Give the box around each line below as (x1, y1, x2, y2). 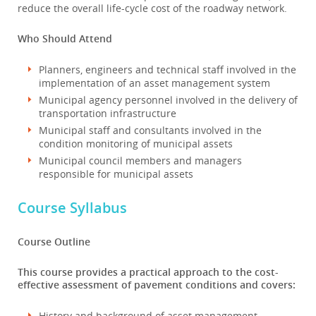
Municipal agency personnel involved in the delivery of (39, 93, 298, 107)
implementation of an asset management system (39, 76, 270, 90)
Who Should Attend (18, 32, 112, 45)
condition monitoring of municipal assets (39, 137, 233, 150)
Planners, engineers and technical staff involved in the (39, 63, 296, 76)
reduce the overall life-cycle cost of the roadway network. (18, 1, 290, 15)
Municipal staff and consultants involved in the (39, 123, 262, 137)
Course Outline (18, 235, 90, 248)
